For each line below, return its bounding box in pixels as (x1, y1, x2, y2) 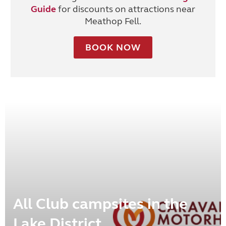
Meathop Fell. (85, 16, 141, 27)
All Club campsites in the (13, 194, 188, 213)
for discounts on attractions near (56, 4, 195, 15)
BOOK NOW (85, 42, 141, 53)
